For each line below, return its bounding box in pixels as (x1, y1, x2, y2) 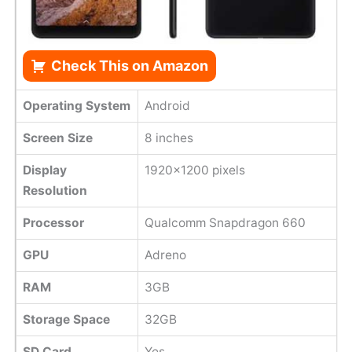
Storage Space (22, 312, 110, 328)
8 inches (144, 130, 193, 146)
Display (22, 163, 67, 178)
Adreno (144, 247, 186, 263)
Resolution (22, 183, 87, 199)
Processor (22, 215, 84, 231)
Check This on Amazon (50, 57, 208, 75)
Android (144, 98, 190, 114)
